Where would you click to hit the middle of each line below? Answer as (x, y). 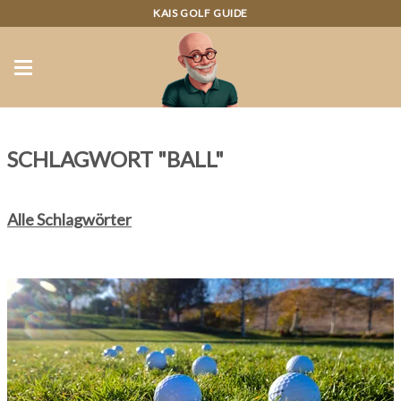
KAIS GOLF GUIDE (200, 13)
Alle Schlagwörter (69, 219)
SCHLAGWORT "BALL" (115, 159)
